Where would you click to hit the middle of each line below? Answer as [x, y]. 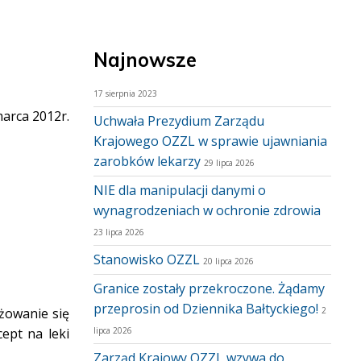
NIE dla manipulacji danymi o [180, 190]
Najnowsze [145, 60]
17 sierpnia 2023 [125, 93]
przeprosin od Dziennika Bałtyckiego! [206, 309]
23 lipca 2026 [119, 232]
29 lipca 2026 [229, 163]
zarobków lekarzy [147, 161]
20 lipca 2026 [228, 261]
